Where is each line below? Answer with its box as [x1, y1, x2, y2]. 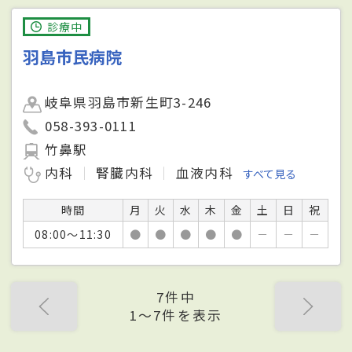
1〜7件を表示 [130, 305, 222, 324]
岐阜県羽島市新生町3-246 [45, 92, 212, 112]
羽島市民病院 [23, 44, 123, 68]
